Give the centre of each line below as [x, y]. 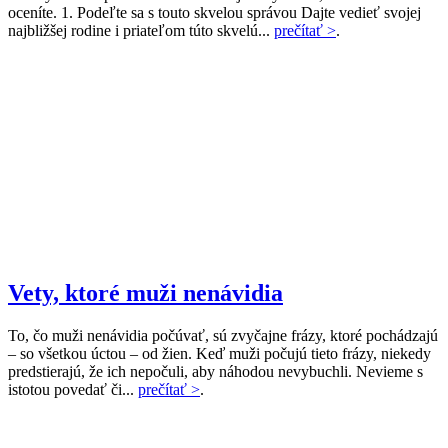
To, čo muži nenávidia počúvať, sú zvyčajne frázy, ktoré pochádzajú [223, 336]
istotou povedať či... [73, 390]
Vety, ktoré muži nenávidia [145, 293]
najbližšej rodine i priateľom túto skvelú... [141, 31]
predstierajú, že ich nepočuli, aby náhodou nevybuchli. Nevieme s [215, 372]
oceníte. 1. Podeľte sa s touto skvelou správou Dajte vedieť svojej [214, 13]
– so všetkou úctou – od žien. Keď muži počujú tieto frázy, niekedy [219, 354]
